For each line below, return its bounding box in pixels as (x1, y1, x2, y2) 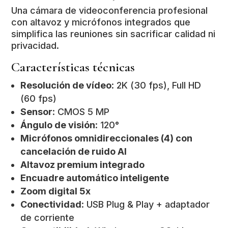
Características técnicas (11, 59, 135, 75)
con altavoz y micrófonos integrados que (11, 16, 191, 27)
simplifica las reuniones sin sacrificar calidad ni (11, 28, 216, 39)
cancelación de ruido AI (20, 146, 127, 157)
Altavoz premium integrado (20, 159, 145, 170)
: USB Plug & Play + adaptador (81, 198, 210, 210)
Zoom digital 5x (20, 185, 91, 196)
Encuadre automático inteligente (20, 172, 169, 183)
